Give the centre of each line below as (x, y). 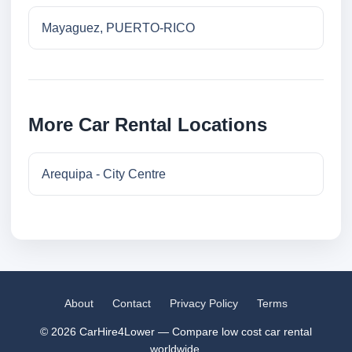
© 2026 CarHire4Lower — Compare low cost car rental (176, 332)
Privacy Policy (204, 304)
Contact (132, 304)
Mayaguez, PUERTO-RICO (118, 28)
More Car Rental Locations (148, 125)
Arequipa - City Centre (104, 174)
